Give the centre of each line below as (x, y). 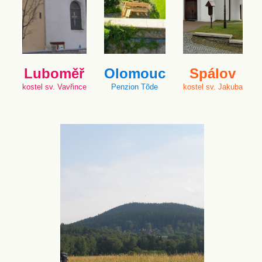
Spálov (213, 73)
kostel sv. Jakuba (213, 87)
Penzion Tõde (135, 87)
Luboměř (54, 73)
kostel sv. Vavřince (54, 87)
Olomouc (135, 73)
